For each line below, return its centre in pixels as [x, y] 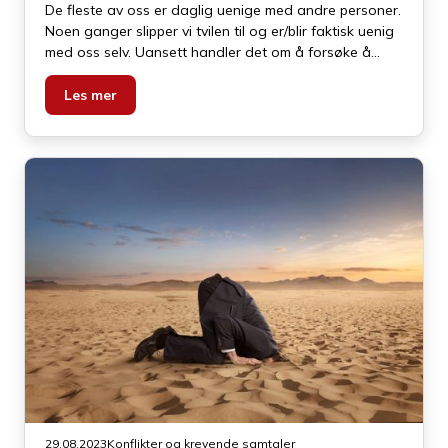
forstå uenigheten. [105, 73]
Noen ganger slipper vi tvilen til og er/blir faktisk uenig [219, 31]
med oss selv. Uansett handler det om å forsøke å [208, 52]
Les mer [90, 95]
